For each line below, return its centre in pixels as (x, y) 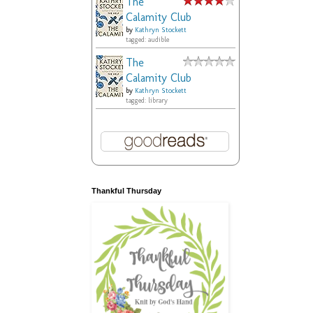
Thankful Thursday (126, 191)
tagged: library (147, 101)
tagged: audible (147, 40)
